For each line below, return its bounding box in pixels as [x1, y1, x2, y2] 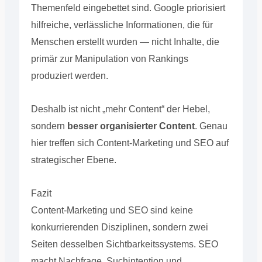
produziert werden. [30, 70, 108, 81]
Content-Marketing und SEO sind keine [30, 205, 193, 215]
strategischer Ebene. [30, 154, 116, 165]
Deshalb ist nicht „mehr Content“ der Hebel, [30, 104, 210, 114]
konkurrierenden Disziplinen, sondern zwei [30, 222, 208, 232]
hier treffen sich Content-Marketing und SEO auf [30, 137, 229, 148]
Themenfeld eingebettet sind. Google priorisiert [30, 2, 225, 13]
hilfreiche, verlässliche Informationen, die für [30, 19, 213, 30]
